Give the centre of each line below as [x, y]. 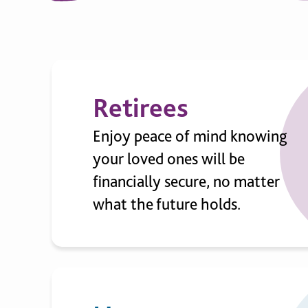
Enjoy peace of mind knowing [190, 136]
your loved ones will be [168, 158]
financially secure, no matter [186, 181]
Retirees [140, 107]
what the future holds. [166, 204]
